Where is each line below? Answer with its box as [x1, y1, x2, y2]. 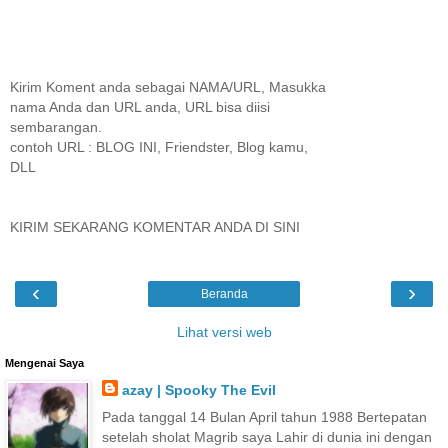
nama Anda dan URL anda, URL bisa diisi [10, 98, 270, 115]
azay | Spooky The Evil [121, 382, 276, 399]
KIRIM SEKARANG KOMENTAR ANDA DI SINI [10, 218, 300, 235]
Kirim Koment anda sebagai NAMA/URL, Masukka [10, 78, 326, 95]
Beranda [200, 287, 248, 302]
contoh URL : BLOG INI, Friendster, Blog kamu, [10, 138, 308, 155]
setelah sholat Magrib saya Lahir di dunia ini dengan [101, 429, 432, 446]
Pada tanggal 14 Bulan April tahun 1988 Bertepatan [101, 409, 427, 426]
